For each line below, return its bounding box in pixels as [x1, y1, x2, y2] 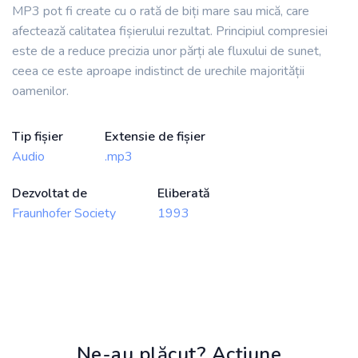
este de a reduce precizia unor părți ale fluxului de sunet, [12, 42, 321, 61]
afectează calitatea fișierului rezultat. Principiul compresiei [12, 22, 328, 41]
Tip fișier [12, 128, 63, 146]
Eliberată [157, 185, 210, 203]
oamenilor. [12, 82, 69, 101]
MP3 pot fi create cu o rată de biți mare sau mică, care [12, 2, 309, 21]
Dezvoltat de [12, 185, 87, 203]
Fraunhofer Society [12, 205, 116, 223]
